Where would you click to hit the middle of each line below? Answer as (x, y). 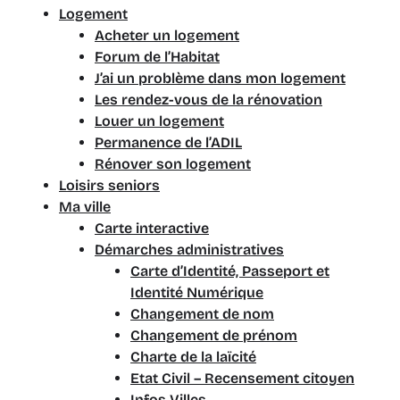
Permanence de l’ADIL (168, 142)
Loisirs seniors (109, 185)
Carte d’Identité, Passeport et (230, 271)
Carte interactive (152, 228)
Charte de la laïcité (193, 357)
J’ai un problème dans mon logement (220, 78)
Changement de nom (202, 314)
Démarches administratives (189, 250)
